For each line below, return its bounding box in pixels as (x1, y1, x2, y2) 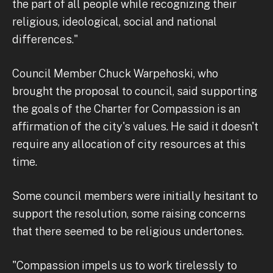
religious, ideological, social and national (12, 15, 217, 28)
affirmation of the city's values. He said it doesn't (12, 119, 258, 133)
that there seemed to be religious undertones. (12, 224, 244, 238)
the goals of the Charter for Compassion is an (12, 102, 240, 115)
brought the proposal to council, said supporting (12, 84, 257, 97)
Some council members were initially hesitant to (12, 189, 258, 202)
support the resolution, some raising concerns (12, 207, 246, 220)
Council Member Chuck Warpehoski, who (12, 66, 218, 80)
